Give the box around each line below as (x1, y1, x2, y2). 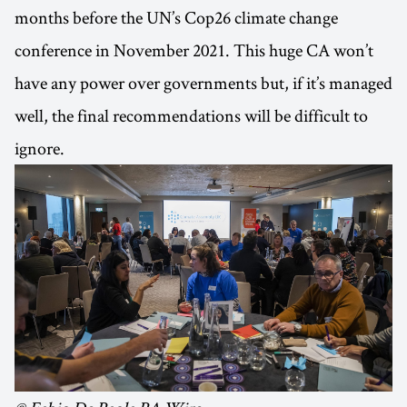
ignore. (15, 136, 65, 161)
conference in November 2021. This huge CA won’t (15, 38, 373, 63)
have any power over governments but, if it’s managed (15, 71, 392, 95)
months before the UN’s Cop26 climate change (15, 5, 338, 30)
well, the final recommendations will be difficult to (15, 104, 368, 128)
